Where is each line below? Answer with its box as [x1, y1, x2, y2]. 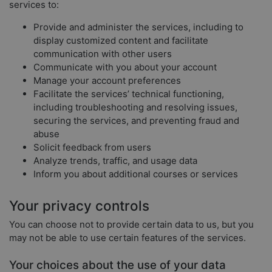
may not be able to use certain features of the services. [9, 232, 246, 243]
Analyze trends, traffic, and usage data [33, 155, 197, 167]
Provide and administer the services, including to [33, 21, 243, 33]
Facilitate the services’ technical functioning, [33, 88, 224, 100]
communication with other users [33, 48, 172, 60]
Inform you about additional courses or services [33, 168, 238, 180]
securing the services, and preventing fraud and [33, 115, 239, 127]
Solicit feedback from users [33, 141, 151, 154]
